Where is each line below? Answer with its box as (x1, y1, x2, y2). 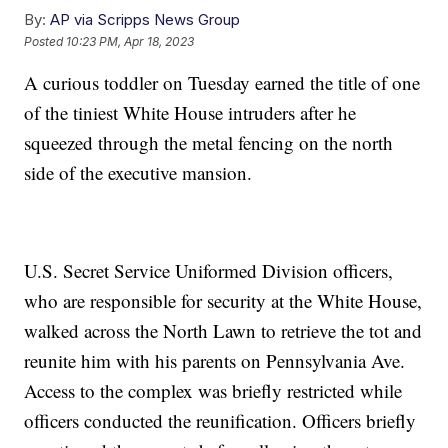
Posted (24, 33, 67, 49)
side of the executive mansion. (24, 160, 253, 186)
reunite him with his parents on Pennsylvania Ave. (24, 348, 406, 374)
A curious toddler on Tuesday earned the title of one (24, 70, 421, 96)
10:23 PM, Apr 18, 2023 (66, 33, 195, 49)
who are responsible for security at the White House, (24, 288, 423, 314)
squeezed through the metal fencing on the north (24, 130, 394, 156)
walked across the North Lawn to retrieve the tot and (24, 318, 423, 344)
